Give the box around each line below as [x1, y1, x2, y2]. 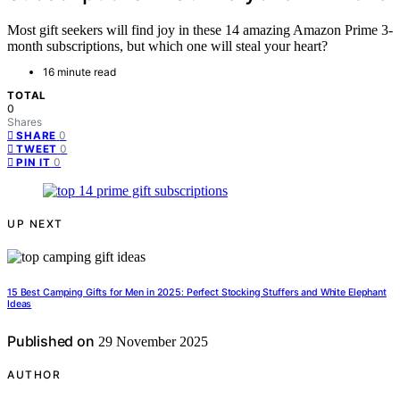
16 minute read [43, 65, 116, 79]
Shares [7, 115, 42, 129]
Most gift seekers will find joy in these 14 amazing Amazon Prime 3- [7, 22, 393, 38]
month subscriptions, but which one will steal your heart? [7, 38, 328, 54]
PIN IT [16, 156, 52, 170]
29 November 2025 [94, 334, 208, 350]
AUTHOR [7, 368, 61, 382]
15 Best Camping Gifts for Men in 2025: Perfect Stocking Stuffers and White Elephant [7, 287, 387, 299]
